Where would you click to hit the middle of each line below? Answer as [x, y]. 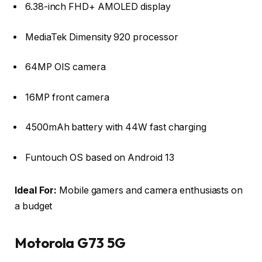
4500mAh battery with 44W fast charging [116, 127]
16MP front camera [67, 97]
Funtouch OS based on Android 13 [100, 157]
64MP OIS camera [65, 67]
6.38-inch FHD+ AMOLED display [98, 7]
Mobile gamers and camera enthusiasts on [150, 190]
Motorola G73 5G [70, 242]
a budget [34, 206]
